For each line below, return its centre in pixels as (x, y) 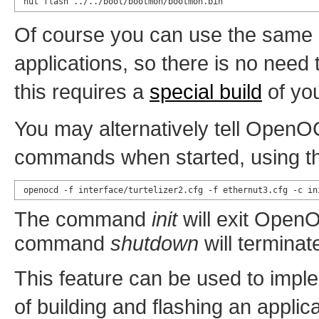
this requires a (82, 91)
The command (83, 219)
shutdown (155, 244)
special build (206, 91)
